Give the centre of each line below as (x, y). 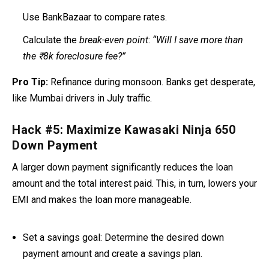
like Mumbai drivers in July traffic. (82, 98)
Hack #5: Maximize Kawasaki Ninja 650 (124, 129)
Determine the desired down (163, 238)
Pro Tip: (30, 82)
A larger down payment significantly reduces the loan (122, 167)
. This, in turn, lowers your (204, 183)
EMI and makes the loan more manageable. (102, 199)
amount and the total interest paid (82, 183)
